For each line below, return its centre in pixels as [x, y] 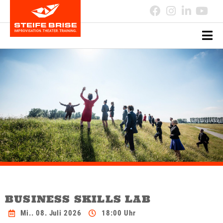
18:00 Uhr [119, 213]
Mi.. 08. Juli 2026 [51, 213]
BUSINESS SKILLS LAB [78, 199]
